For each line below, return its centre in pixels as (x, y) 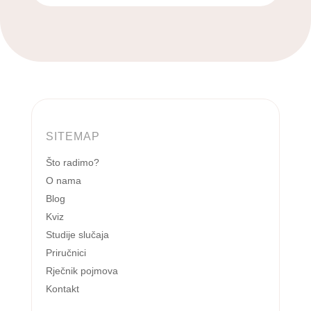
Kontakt (62, 289)
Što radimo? (72, 163)
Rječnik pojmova (82, 271)
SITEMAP (73, 137)
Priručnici (66, 253)
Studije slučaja (77, 235)
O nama (63, 181)
